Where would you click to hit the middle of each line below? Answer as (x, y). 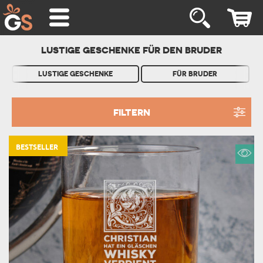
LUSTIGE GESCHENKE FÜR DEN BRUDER (131, 50)
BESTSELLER (37, 148)
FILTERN (131, 112)
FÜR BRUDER (195, 74)
